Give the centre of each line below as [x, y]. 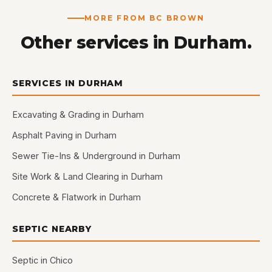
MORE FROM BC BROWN [144, 18]
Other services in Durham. [136, 42]
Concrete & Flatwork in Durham [76, 197]
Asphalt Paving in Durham [64, 135]
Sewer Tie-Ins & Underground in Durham [96, 156]
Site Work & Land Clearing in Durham [87, 176]
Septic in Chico [42, 260]
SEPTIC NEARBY [52, 229]
